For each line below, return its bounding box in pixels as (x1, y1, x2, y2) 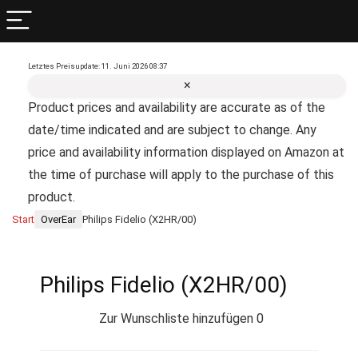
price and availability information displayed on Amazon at (28, 145, 344, 160)
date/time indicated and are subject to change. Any (28, 122, 316, 137)
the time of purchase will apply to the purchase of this (28, 167, 334, 182)
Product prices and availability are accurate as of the (28, 100, 325, 115)
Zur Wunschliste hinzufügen (98, 311, 253, 326)
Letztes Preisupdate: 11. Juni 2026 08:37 (28, 62, 167, 70)
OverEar (41, 213, 76, 225)
